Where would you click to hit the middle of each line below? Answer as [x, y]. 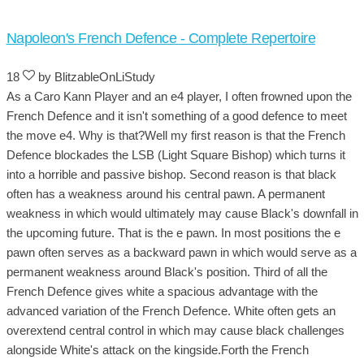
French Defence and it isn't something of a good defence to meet [176, 115]
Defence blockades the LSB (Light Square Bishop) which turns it [175, 154]
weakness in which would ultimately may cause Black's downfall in [182, 213]
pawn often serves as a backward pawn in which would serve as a [181, 252]
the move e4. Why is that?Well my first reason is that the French [175, 135]
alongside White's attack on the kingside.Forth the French [157, 349]
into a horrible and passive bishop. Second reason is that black [171, 174]
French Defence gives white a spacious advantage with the [162, 291]
